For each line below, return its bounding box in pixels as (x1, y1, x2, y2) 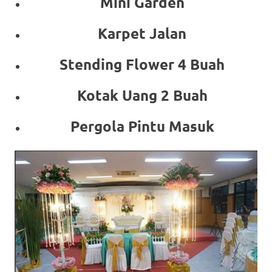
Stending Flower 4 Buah (59, 54, 225, 73)
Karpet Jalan (98, 23, 186, 42)
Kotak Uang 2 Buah (76, 85, 208, 104)
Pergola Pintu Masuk (70, 116, 214, 135)
